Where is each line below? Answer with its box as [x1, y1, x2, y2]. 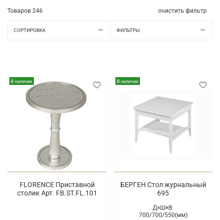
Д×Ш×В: [153, 204, 173, 212]
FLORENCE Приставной [19, 181, 95, 189]
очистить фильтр [158, 7, 207, 14]
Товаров [7, 7, 32, 14]
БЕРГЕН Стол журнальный [120, 181, 206, 189]
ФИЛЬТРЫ [116, 27, 140, 33]
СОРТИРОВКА [13, 27, 46, 33]
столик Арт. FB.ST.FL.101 [17, 189, 97, 197]
